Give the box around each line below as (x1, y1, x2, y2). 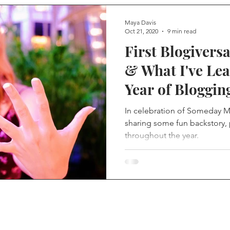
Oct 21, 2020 (125, 27, 158, 35)
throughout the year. (125, 130, 199, 140)
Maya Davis (125, 18, 156, 26)
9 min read (167, 27, 196, 35)
